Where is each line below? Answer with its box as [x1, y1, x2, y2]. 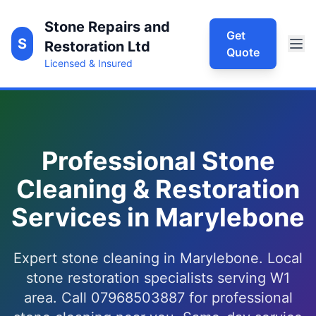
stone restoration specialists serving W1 [26, 269, 290, 286]
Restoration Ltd [44, 38, 151, 55]
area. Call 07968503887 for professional [23, 289, 293, 306]
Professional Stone [41, 145, 275, 176]
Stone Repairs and [44, 18, 171, 35]
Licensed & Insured [44, 57, 133, 69]
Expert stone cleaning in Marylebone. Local [13, 250, 303, 267]
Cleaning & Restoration [16, 174, 300, 205]
